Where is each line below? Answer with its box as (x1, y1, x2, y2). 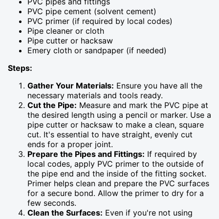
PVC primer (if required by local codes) (27, 16, 173, 26)
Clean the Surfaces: (27, 207, 103, 218)
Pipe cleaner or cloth (27, 25, 104, 36)
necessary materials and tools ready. (27, 90, 163, 100)
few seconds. (27, 197, 76, 208)
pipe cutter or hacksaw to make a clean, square (27, 119, 204, 130)
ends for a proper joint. (27, 139, 113, 149)
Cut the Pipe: (27, 100, 77, 110)
